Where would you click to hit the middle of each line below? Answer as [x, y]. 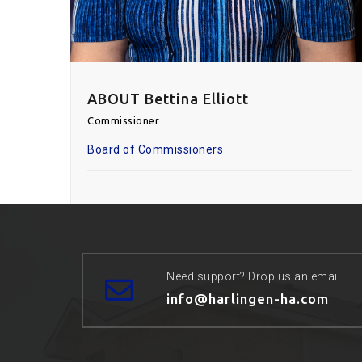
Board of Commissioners [155, 149]
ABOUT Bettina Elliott [168, 98]
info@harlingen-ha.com [248, 298]
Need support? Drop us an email [253, 276]
